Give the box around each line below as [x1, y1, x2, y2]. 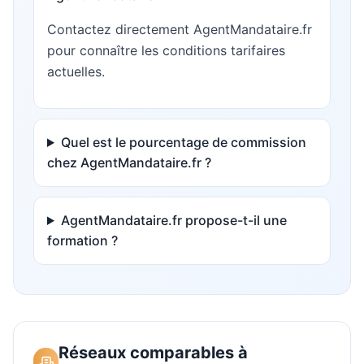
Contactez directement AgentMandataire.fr [47, 21, 312, 37]
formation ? [47, 232, 118, 249]
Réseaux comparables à [58, 343, 249, 362]
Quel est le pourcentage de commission [60, 134, 306, 150]
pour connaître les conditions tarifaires [47, 42, 285, 58]
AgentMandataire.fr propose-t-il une [60, 212, 287, 228]
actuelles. [47, 63, 105, 80]
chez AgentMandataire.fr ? [47, 154, 211, 171]
